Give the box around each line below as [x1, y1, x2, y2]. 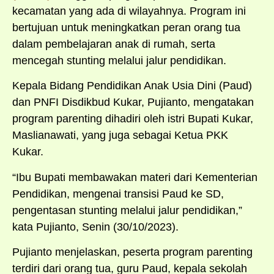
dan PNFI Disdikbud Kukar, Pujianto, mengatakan [12, 96, 254, 109]
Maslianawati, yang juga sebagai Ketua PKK [12, 129, 228, 142]
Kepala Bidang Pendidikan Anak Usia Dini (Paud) [12, 80, 252, 92]
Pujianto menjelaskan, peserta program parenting [12, 245, 253, 258]
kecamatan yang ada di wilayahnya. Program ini [12, 4, 246, 17]
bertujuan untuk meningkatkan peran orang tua [12, 21, 240, 34]
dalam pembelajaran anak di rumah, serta [12, 37, 215, 50]
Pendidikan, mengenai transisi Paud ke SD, [12, 187, 224, 200]
